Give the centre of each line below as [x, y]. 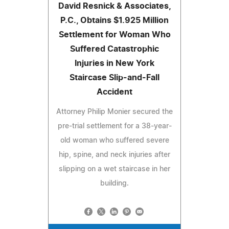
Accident [114, 92]
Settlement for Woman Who [114, 35]
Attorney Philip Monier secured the [114, 112]
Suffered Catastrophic [114, 49]
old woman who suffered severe [114, 140]
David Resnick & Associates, [114, 6]
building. [114, 183]
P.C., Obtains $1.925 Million [114, 20]
